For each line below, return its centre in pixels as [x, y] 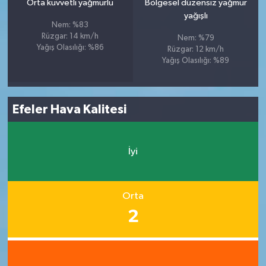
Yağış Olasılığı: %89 [196, 61]
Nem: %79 [196, 39]
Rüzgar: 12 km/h [196, 50]
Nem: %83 [70, 26]
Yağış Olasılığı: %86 [70, 48]
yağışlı [196, 16]
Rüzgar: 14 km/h [70, 37]
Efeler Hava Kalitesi [70, 109]
